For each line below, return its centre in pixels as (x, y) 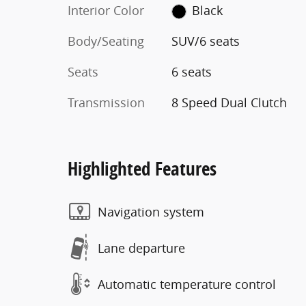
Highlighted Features (142, 168)
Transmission (106, 102)
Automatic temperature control (187, 284)
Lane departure (141, 248)
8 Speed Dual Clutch (229, 102)
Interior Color (106, 10)
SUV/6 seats (205, 41)
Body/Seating (106, 41)
